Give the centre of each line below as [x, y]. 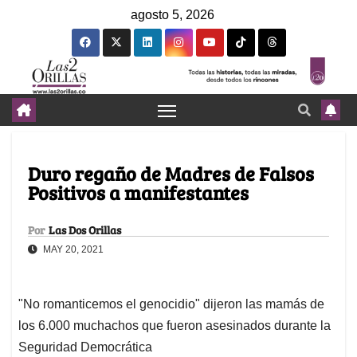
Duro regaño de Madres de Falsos [171, 174]
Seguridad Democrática [85, 347]
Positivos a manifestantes [138, 193]
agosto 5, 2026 [173, 15]
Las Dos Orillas [85, 230]
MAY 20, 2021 [72, 250]
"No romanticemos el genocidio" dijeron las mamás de [171, 304]
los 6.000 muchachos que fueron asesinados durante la [175, 326]
